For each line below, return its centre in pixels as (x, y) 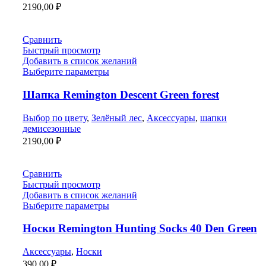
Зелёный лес (117, 118)
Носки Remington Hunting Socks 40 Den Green (140, 229)
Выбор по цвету (55, 118)
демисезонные (52, 128)
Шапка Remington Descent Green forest (121, 95)
